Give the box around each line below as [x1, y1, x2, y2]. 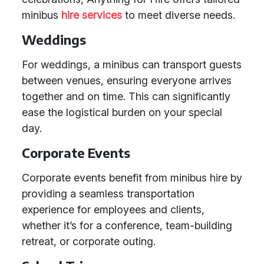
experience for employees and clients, [22, 203, 204, 216]
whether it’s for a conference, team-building [22, 219, 232, 232]
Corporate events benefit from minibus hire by [22, 171, 242, 184]
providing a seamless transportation [22, 187, 194, 200]
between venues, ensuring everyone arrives [22, 74, 232, 87]
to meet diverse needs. [122, 9, 235, 21]
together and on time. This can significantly [22, 90, 230, 103]
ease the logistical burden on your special [22, 106, 222, 118]
